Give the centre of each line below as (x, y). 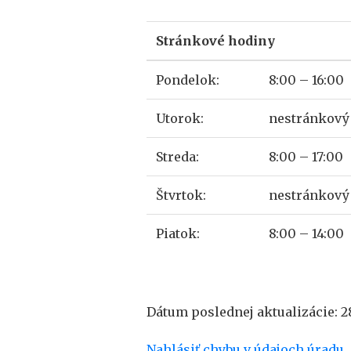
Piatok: (178, 233)
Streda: (177, 157)
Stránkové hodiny (215, 41)
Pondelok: (188, 80)
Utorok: (180, 118)
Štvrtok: (181, 195)
